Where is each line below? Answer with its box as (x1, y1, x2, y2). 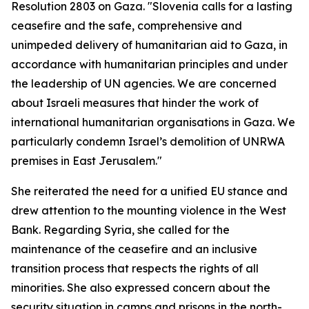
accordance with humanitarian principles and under (11, 57, 288, 71)
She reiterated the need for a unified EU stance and (11, 184, 288, 198)
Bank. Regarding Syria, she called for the (11, 223, 230, 237)
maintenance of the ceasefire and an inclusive (11, 242, 257, 256)
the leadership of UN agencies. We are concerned (11, 77, 277, 90)
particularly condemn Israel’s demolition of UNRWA (11, 134, 285, 148)
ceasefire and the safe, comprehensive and (11, 19, 242, 32)
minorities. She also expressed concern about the (11, 281, 270, 295)
